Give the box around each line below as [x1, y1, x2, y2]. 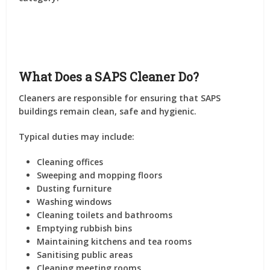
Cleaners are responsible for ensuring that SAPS [19, 92, 221, 104]
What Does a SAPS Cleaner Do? [19, 69, 199, 84]
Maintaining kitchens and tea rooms [37, 236, 192, 247]
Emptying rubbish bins [37, 222, 133, 234]
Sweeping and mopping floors [37, 169, 163, 181]
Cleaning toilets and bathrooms [37, 209, 173, 221]
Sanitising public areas [37, 249, 133, 260]
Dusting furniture [37, 183, 112, 194]
